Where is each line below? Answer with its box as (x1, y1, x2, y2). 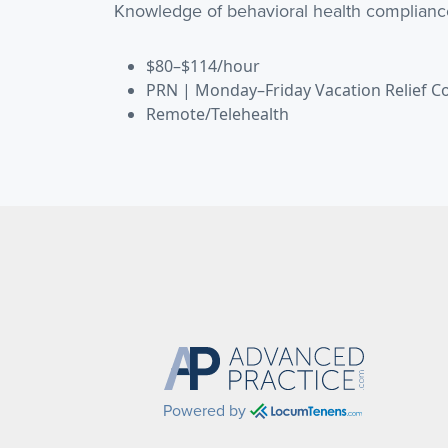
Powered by (162, 398, 246, 421)
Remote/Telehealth (146, 103, 289, 125)
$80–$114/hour (146, 55, 260, 77)
